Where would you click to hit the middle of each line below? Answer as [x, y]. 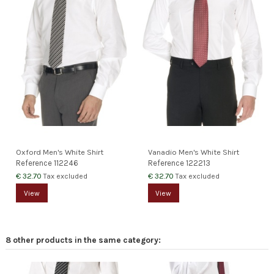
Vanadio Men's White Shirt [193, 152]
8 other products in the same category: [83, 240]
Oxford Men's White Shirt [60, 152]
